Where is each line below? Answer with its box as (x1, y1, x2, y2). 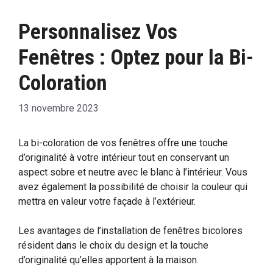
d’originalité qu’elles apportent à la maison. (18, 254, 199, 266)
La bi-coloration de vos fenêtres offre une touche (18, 137, 228, 149)
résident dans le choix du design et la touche (18, 239, 208, 252)
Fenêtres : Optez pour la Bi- (18, 45, 253, 71)
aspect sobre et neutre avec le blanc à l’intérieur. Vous (18, 166, 247, 179)
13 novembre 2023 (18, 102, 99, 115)
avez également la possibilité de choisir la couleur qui (18, 181, 247, 193)
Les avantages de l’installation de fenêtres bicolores (18, 225, 243, 237)
